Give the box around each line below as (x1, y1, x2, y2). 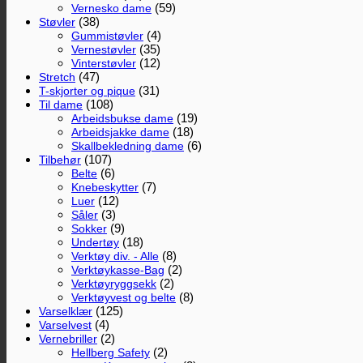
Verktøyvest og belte (71, 290, 176, 304)
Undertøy (71, 235, 119, 249)
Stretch (39, 70, 75, 83)
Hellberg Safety (71, 345, 150, 359)
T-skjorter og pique (39, 83, 135, 97)
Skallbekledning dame (71, 139, 184, 152)
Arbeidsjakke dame (71, 125, 169, 139)
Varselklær (39, 304, 92, 318)
